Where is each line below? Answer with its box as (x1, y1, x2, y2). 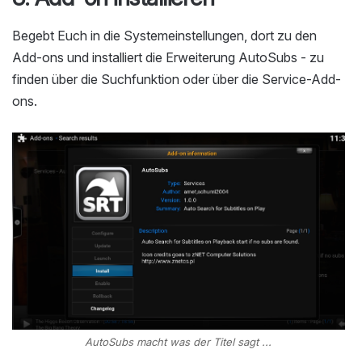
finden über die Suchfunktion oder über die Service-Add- (12, 71, 341, 88)
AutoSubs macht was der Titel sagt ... (85, 335, 272, 349)
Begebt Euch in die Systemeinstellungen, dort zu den (12, 27, 317, 44)
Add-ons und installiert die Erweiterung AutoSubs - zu (12, 49, 324, 66)
